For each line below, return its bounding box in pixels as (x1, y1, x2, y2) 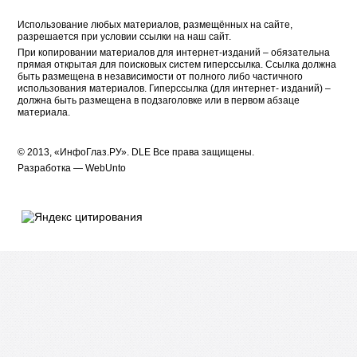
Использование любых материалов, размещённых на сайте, (18, 19, 293, 30)
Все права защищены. (153, 147, 255, 158)
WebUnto (85, 163, 127, 174)
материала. (18, 107, 71, 118)
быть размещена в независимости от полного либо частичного (18, 71, 304, 82)
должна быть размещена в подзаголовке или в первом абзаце (18, 95, 300, 106)
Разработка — (18, 163, 86, 174)
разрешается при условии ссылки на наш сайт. (18, 31, 232, 42)
